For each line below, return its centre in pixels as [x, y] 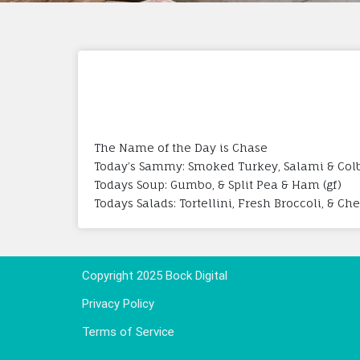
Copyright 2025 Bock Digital [155, 275]
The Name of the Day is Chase [181, 147]
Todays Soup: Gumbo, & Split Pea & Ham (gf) [218, 184]
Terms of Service [128, 331]
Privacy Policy [118, 303]
